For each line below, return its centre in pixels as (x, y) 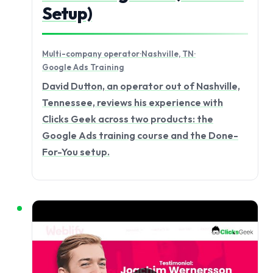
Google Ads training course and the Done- (140, 135)
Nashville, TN (168, 54)
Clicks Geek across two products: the (128, 119)
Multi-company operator (91, 54)
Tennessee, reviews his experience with (133, 102)
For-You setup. (76, 151)
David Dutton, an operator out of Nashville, (141, 86)
